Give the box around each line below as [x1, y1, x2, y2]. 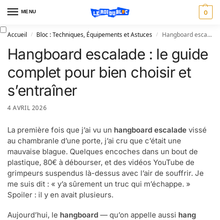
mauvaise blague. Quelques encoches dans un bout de [7, 146, 198, 156]
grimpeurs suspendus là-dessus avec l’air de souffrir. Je [7, 168, 204, 178]
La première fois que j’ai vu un [7, 125, 114, 135]
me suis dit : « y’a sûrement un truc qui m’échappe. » [7, 179, 191, 189]
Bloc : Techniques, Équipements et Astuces [36, 30, 153, 39]
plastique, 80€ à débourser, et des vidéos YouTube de [7, 157, 194, 167]
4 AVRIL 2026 [7, 104, 47, 112]
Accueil [7, 30, 27, 39]
